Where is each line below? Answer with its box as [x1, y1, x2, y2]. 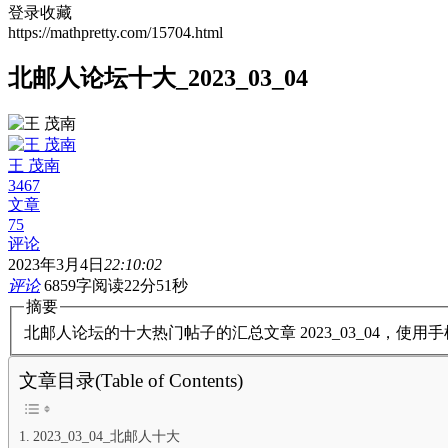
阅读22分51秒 [92, 276, 188, 294]
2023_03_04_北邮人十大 [32, 428, 180, 445]
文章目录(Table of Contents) [19, 370, 243, 392]
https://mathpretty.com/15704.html [8, 24, 223, 41]
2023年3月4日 [8, 255, 104, 273]
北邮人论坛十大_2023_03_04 [8, 64, 308, 91]
